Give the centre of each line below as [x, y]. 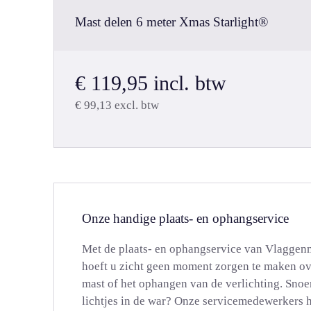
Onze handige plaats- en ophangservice [185, 218]
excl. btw [135, 105]
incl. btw [187, 83]
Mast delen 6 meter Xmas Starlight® [171, 22]
